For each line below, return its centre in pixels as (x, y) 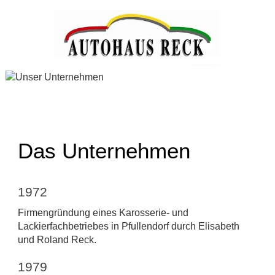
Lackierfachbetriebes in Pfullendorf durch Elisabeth (128, 226)
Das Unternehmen (104, 150)
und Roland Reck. (57, 239)
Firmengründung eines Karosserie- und (103, 212)
